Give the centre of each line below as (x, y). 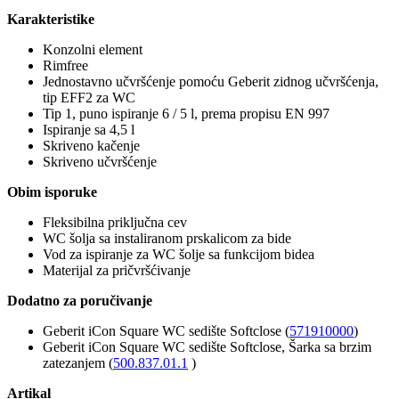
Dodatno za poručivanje (80, 301)
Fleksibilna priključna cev (115, 223)
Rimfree (65, 66)
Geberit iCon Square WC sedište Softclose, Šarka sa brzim (207, 347)
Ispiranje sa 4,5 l (89, 130)
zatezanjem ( (78, 363)
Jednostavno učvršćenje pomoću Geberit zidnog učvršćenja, (211, 82)
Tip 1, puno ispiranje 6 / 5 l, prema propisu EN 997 (186, 114)
